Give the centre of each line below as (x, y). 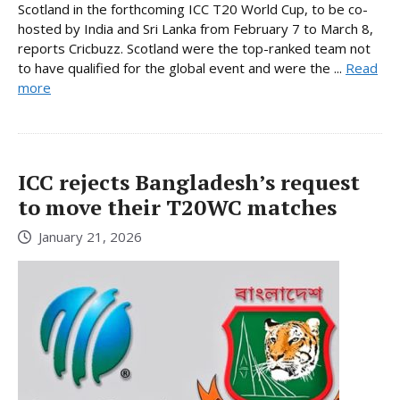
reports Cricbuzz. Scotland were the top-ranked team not (194, 49)
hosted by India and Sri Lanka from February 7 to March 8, (196, 29)
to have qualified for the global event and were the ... (182, 68)
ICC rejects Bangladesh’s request (189, 183)
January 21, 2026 (90, 236)
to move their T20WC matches (177, 208)
